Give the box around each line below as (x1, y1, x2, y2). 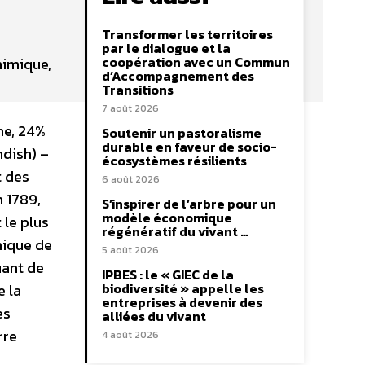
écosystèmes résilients (102, 151, 247, 170)
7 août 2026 (102, 101, 159, 116)
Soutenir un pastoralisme (102, 123, 262, 143)
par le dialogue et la (102, 38, 231, 58)
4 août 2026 (102, 328, 159, 342)
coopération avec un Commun (102, 52, 290, 72)
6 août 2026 (102, 172, 160, 187)
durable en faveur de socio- (102, 137, 277, 156)
